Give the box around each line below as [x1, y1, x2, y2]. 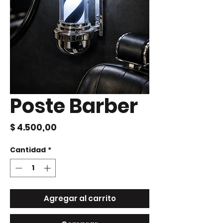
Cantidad [10, 145, 46, 155]
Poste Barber [10, 92, 138, 120]
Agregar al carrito [43, 193, 116, 204]
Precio [56, 121, 85, 133]
